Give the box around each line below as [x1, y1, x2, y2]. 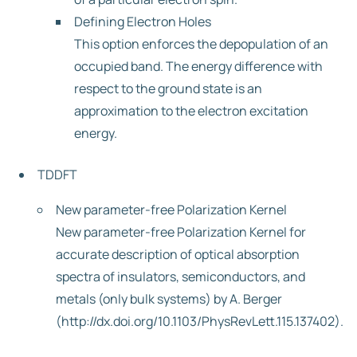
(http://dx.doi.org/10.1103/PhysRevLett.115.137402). [56, 312, 343, 330]
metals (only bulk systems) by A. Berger [56, 290, 282, 308]
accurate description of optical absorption [56, 245, 300, 263]
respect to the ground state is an [74, 80, 262, 97]
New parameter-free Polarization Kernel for [56, 223, 306, 241]
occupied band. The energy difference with [74, 57, 323, 75]
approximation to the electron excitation [74, 102, 308, 120]
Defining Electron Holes [74, 13, 211, 30]
